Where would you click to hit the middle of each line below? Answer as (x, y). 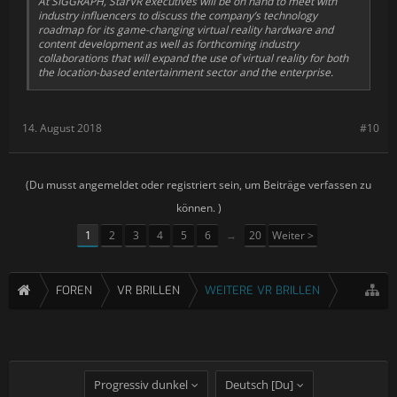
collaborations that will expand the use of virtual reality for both (193, 58)
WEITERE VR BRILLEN (262, 290)
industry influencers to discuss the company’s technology (178, 15)
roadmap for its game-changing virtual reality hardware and (186, 29)
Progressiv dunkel (140, 385)
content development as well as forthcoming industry (168, 43)
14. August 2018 (62, 128)
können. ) (198, 207)
